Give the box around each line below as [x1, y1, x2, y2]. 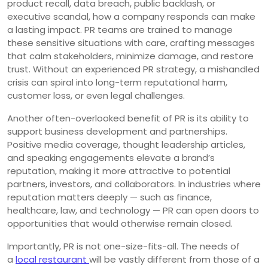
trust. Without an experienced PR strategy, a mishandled [7, 62, 260, 75]
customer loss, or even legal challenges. [7, 89, 185, 102]
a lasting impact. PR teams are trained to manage [7, 23, 233, 36]
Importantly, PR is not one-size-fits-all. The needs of [7, 239, 240, 252]
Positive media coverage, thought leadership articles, [7, 138, 245, 151]
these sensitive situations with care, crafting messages [7, 36, 255, 49]
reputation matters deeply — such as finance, [7, 190, 212, 203]
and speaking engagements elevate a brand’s [7, 151, 215, 164]
